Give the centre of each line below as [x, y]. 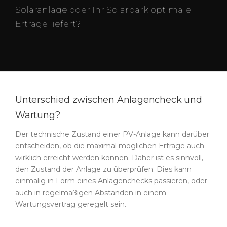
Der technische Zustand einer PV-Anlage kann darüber [112, 134]
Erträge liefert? [48, 24]
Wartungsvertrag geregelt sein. [71, 204]
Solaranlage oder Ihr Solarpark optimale [103, 10]
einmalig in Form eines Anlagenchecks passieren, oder [111, 181]
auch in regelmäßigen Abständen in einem [91, 193]
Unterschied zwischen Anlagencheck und [109, 100]
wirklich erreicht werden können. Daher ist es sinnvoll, [109, 158]
